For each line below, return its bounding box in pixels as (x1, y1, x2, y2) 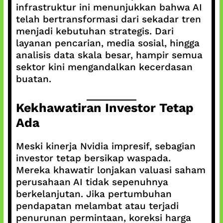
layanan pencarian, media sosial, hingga (15, 37, 200, 49)
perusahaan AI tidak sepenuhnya (15, 176, 168, 188)
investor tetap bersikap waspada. (15, 152, 171, 164)
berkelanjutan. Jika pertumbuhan (15, 188, 172, 200)
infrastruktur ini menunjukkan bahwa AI (15, 1, 202, 13)
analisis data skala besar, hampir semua (15, 49, 203, 61)
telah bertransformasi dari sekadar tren (15, 13, 201, 25)
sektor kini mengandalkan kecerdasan (15, 61, 193, 73)
